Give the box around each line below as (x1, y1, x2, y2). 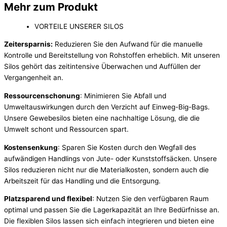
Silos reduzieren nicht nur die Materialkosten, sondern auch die (4, 165, 209, 174)
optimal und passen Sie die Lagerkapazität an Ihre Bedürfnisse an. (4, 206, 219, 214)
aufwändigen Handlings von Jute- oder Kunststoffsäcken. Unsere (4, 154, 217, 163)
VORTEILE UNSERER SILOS (34, 22, 124, 30)
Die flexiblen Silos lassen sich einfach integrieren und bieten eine (4, 217, 214, 225)
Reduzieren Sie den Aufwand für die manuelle (53, 40, 203, 49)
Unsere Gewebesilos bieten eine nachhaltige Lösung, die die (4, 113, 200, 122)
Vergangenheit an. (4, 73, 63, 82)
